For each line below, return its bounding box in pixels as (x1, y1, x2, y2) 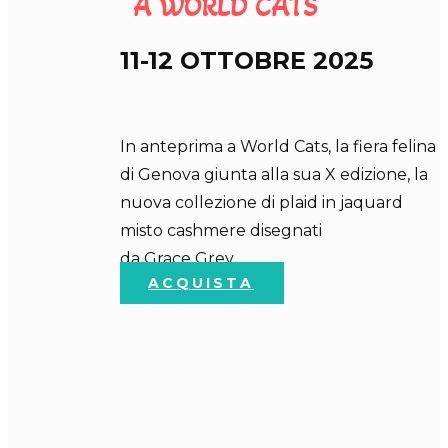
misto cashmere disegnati (120, 221, 326, 241)
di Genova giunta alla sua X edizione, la (120, 165, 428, 185)
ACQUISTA (148, 274, 254, 293)
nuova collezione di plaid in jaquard (120, 193, 403, 213)
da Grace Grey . (120, 249, 241, 269)
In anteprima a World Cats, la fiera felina (120, 137, 436, 157)
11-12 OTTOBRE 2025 (120, 46, 373, 76)
